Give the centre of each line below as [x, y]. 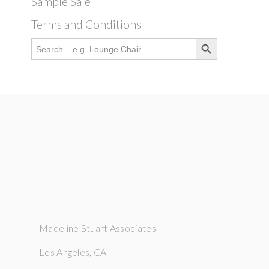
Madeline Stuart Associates [98, 228]
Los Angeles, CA [73, 252]
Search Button [206, 38]
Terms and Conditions [86, 24]
